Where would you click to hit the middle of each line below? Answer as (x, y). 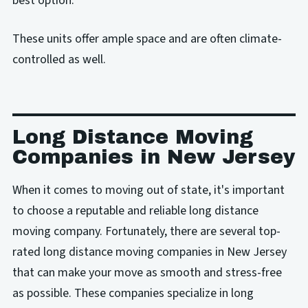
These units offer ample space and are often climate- (147, 39)
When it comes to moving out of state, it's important (148, 190)
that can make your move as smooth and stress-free (147, 272)
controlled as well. (59, 60)
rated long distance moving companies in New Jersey (149, 252)
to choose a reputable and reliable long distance (135, 210)
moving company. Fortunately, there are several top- (146, 231)
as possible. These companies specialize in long (133, 293)
